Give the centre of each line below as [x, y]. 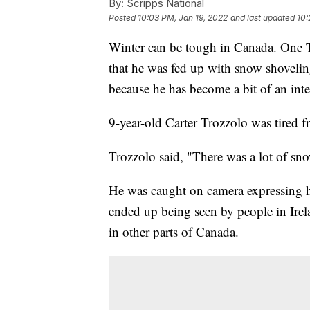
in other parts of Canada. [174, 231]
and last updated [263, 17]
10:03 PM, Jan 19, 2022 [183, 17]
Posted [123, 17]
